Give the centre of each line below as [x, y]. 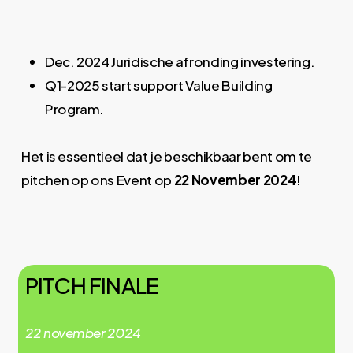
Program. [74, 109]
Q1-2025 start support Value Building [158, 85]
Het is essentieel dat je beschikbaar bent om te [166, 156]
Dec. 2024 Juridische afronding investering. [180, 62]
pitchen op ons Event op [97, 180]
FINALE [124, 284]
